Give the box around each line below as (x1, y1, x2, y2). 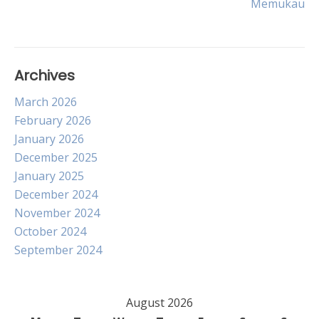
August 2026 (126, 295, 193, 310)
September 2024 (14, 242, 102, 258)
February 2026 (14, 113, 91, 128)
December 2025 (14, 150, 98, 165)
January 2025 (14, 168, 84, 184)
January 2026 (14, 131, 84, 147)
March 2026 (14, 94, 77, 110)
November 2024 (14, 205, 100, 221)
